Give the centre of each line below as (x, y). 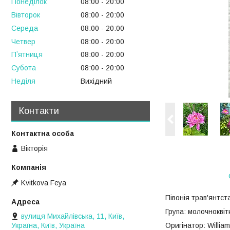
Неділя (23, 81)
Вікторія (34, 149)
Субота (24, 68)
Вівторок (26, 15)
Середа (25, 28)
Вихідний (96, 81)
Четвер (23, 41)
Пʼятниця (27, 55)
